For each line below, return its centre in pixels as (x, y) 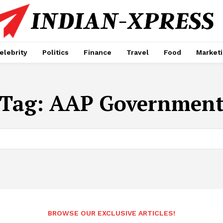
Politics (56, 52)
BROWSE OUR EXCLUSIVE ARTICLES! (111, 213)
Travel (138, 52)
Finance (98, 52)
